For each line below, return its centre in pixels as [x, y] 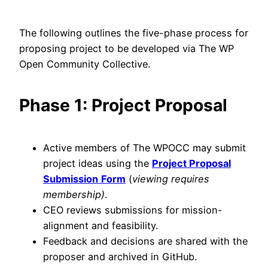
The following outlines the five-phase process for [134, 33]
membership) [74, 195]
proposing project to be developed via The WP [127, 48]
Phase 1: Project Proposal [123, 106]
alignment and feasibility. [100, 226]
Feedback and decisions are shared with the [145, 241]
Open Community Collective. [85, 64]
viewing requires [171, 179]
